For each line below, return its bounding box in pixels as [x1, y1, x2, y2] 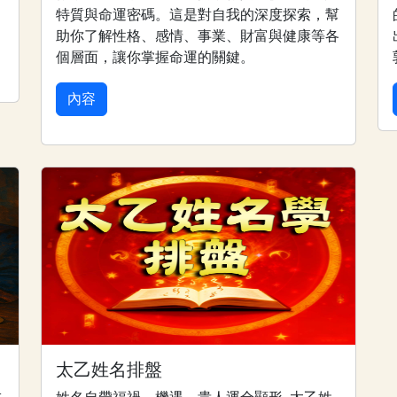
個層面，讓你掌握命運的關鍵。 [56, 50, 254, 65]
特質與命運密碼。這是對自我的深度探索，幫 [56, 7, 339, 22]
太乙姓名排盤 [56, 360, 162, 379]
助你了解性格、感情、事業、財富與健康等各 [56, 28, 339, 43]
